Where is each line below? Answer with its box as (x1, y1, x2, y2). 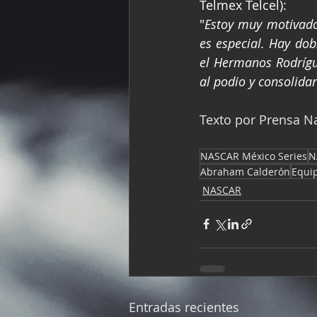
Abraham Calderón (200, 164, 290, 178)
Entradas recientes (129, 298, 239, 316)
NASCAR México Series (200, 149, 307, 163)
